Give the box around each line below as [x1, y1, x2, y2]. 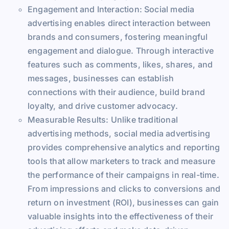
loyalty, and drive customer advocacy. [28, 100, 178, 111]
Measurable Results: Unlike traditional [28, 114, 178, 125]
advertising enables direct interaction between [28, 17, 211, 28]
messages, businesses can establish [28, 73, 174, 83]
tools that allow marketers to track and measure [28, 155, 216, 166]
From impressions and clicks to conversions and [28, 183, 221, 194]
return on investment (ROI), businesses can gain [28, 197, 219, 208]
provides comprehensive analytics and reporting [28, 142, 220, 152]
